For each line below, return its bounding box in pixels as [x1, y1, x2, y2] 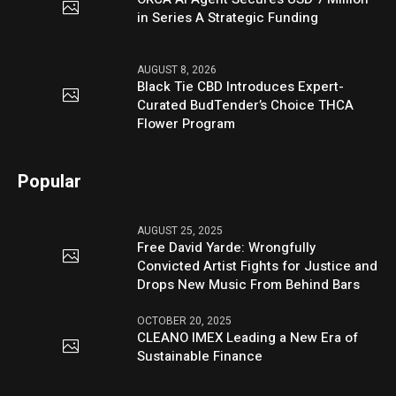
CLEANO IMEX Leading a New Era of [137, 327, 359, 347]
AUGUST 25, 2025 [137, 222, 224, 239]
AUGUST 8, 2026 [137, 61, 217, 78]
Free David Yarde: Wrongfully [137, 237, 316, 257]
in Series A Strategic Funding [137, 7, 319, 27]
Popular [18, 168, 82, 194]
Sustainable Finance [137, 346, 263, 366]
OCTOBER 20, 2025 [137, 312, 232, 329]
